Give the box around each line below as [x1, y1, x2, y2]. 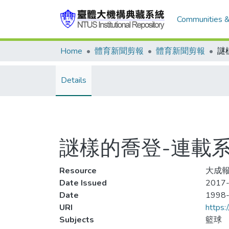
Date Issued [59, 177, 107, 189]
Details [61, 75, 86, 86]
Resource [59, 165, 97, 176]
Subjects [59, 214, 94, 225]
